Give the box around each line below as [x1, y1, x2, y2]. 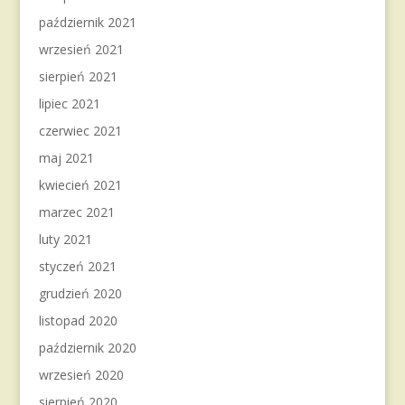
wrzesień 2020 [38, 366, 124, 383]
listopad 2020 [38, 312, 118, 329]
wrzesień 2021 [38, 41, 124, 58]
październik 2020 [38, 339, 137, 356]
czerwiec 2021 [38, 122, 122, 139]
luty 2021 [38, 231, 92, 248]
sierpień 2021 [38, 68, 118, 85]
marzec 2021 [38, 203, 115, 221]
